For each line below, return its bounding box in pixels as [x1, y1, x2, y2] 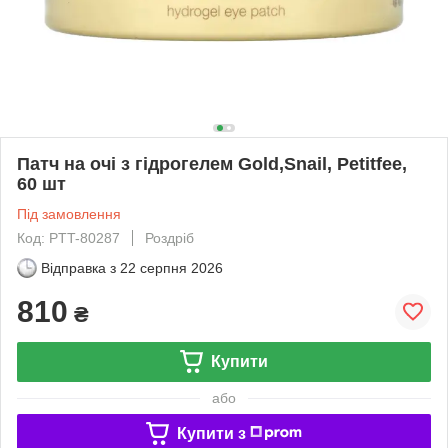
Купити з [176, 424, 246, 442]
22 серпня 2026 [120, 259, 223, 276]
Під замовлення [17, 205, 121, 222]
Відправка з [41, 259, 116, 276]
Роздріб [145, 229, 194, 246]
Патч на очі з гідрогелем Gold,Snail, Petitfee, [17, 153, 407, 174]
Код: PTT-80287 [17, 229, 120, 246]
